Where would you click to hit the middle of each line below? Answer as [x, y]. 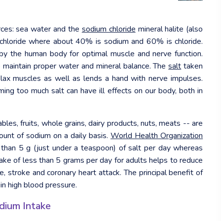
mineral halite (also [169, 29]
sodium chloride [109, 29]
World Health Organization [157, 135]
